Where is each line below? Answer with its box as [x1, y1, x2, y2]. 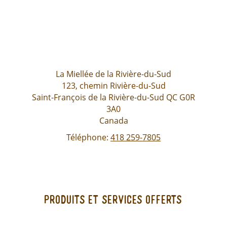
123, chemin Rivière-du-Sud [61, 80, 166, 92]
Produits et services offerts [45, 195, 182, 207]
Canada [99, 115, 128, 127]
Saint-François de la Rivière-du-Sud [32, 92, 164, 103]
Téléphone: [66, 132, 110, 143]
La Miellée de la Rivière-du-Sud [56, 68, 171, 80]
